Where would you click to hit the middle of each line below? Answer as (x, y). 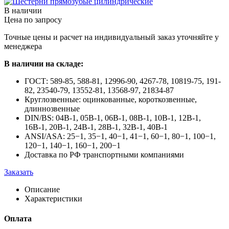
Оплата (18, 219)
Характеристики (53, 198)
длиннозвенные (52, 108)
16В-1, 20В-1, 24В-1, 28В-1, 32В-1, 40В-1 (96, 127)
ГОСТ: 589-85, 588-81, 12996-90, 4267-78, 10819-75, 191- (123, 81)
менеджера (23, 46)
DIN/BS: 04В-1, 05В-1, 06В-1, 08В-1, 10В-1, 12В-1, (113, 118)
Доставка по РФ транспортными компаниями (104, 154)
